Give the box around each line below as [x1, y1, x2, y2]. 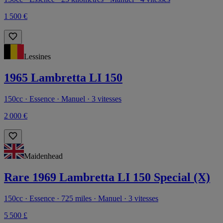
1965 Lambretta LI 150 [4, 71, 122, 85]
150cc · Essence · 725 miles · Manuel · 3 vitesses [4, 194, 158, 203]
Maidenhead [24, 151, 63, 160]
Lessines [24, 52, 51, 61]
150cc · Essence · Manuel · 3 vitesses [4, 94, 121, 103]
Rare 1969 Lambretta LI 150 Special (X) [4, 170, 210, 184]
